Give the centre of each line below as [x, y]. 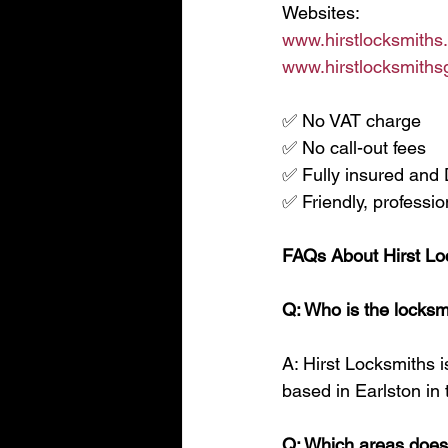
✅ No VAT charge [351, 120]
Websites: [321, 12]
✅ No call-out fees [354, 147]
